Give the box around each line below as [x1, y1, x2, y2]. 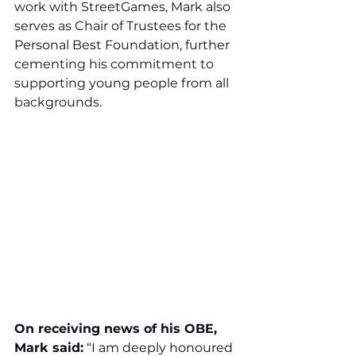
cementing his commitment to [14, 56, 217, 72]
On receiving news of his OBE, [14, 321, 221, 337]
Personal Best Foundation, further [14, 37, 233, 52]
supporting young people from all [14, 75, 232, 91]
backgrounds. [14, 94, 102, 110]
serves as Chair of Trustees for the [14, 17, 230, 33]
